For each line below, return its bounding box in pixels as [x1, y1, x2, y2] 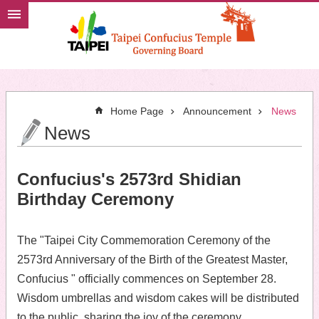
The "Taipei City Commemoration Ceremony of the [17, 234, 271, 246]
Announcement [183, 105, 251, 117]
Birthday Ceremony [17, 189, 174, 209]
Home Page [110, 105, 164, 117]
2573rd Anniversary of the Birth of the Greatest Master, [17, 253, 288, 266]
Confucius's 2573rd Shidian [17, 169, 241, 189]
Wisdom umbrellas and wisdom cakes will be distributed [17, 292, 299, 304]
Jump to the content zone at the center [7, 7, 198, 19]
